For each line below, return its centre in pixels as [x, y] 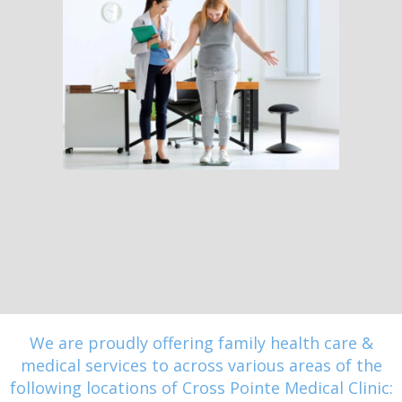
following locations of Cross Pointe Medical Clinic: [201, 388]
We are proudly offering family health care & [201, 343]
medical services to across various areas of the [201, 366]
